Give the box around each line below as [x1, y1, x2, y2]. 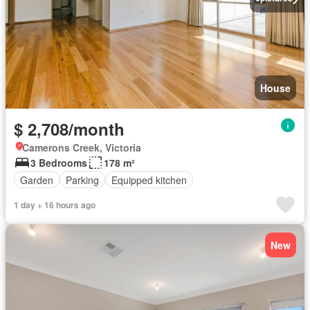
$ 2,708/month [14, 117, 125, 140]
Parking [66, 172, 99, 187]
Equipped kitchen [111, 172, 187, 187]
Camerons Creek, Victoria [22, 140, 141, 154]
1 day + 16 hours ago [14, 199, 95, 211]
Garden [20, 172, 53, 187]
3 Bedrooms [30, 156, 87, 170]
